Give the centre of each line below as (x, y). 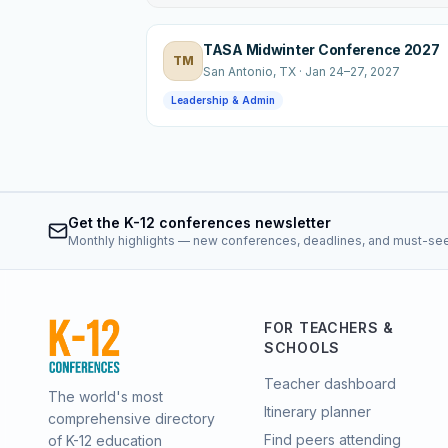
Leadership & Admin (223, 99)
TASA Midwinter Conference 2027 (321, 49)
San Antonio (238, 71)
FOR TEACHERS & (329, 327)
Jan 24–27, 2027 (352, 71)
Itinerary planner (317, 411)
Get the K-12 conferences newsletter (199, 222)
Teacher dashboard (330, 383)
